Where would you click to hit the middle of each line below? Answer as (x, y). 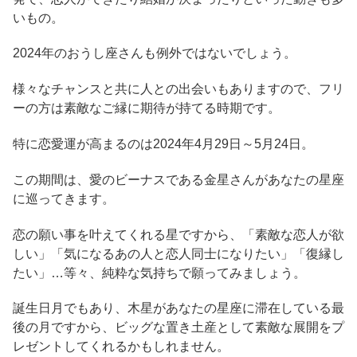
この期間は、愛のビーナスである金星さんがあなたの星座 (178, 179)
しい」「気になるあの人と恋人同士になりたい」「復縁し (178, 253)
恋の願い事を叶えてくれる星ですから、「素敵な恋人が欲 (178, 234)
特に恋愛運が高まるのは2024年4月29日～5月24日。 (163, 144)
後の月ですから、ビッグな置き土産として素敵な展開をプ (178, 328)
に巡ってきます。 (64, 198)
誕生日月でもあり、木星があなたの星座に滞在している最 (178, 308)
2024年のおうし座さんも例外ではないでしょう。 (155, 53)
